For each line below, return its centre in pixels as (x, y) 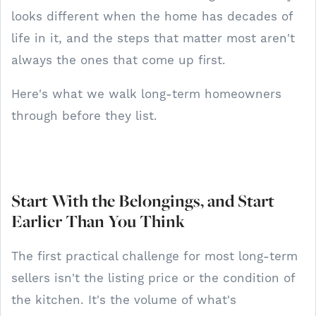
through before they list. (84, 115)
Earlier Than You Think (98, 221)
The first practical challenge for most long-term (154, 256)
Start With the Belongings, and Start (143, 200)
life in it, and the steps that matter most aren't (153, 38)
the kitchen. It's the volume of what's (124, 299)
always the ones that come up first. (119, 60)
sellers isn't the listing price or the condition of (153, 278)
